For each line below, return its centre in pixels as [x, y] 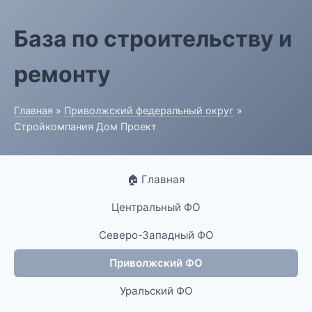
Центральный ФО [156, 207]
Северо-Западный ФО [156, 235]
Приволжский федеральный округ [149, 110]
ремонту [62, 74]
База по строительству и [153, 39]
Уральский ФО [156, 291]
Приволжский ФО [156, 263]
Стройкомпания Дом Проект [85, 126]
